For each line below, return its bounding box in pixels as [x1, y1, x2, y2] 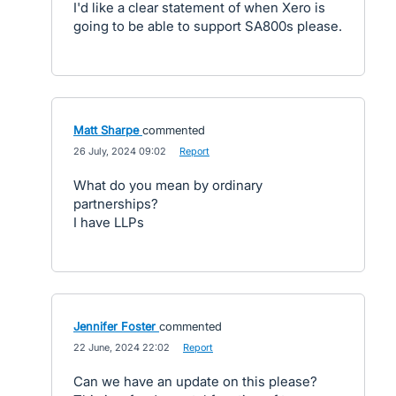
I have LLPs [73, 214, 144, 231]
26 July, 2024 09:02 [73, 145, 166, 157]
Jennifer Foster [73, 319, 156, 333]
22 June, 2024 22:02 [73, 341, 170, 354]
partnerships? [73, 195, 158, 212]
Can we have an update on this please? [73, 373, 317, 390]
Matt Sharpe [73, 123, 139, 137]
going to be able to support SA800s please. [73, 18, 342, 34]
